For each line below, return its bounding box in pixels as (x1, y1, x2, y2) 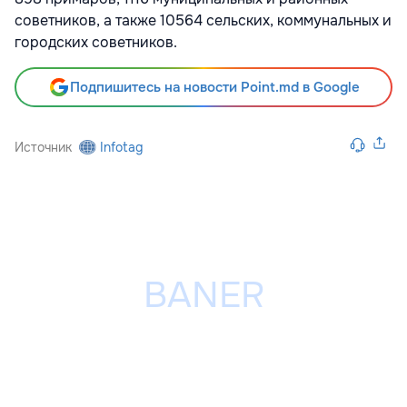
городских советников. (15, 33, 177, 53)
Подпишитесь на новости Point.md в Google (69, 78, 360, 97)
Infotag (100, 139, 144, 156)
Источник (15, 139, 72, 156)
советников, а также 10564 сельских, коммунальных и (15, 11, 392, 31)
